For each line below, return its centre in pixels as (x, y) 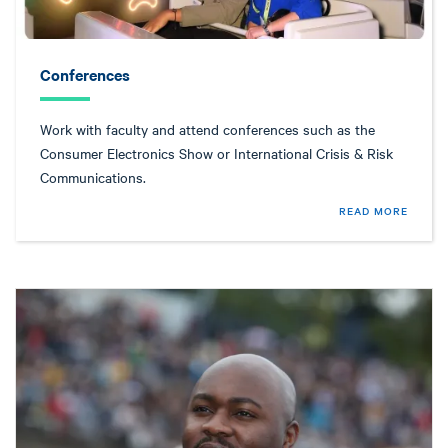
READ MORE (373, 210)
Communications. (93, 176)
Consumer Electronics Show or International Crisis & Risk (216, 152)
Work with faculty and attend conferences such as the (207, 128)
